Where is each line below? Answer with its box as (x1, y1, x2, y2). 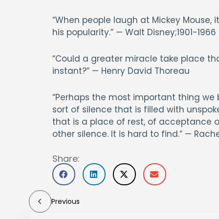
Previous (51, 196, 80, 206)
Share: (52, 152, 80, 165)
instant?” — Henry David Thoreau (52, 65, 190, 77)
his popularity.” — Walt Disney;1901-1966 (52, 26, 216, 38)
